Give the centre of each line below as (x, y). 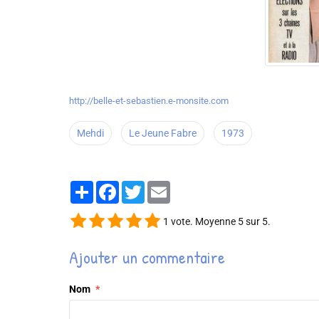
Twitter (160, 187)
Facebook (141, 187)
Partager (113, 187)
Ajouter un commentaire (147, 257)
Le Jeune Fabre (163, 133)
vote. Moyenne (203, 221)
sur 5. (257, 221)
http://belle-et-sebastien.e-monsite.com (149, 101)
